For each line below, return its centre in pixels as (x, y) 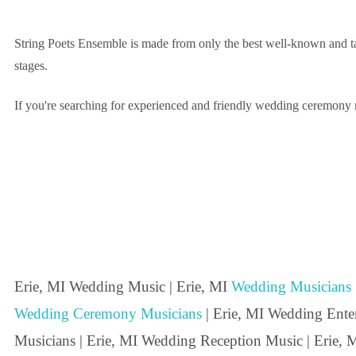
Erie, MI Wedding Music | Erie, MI (123, 286)
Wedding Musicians (291, 286)
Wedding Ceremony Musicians (108, 313)
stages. (31, 65)
